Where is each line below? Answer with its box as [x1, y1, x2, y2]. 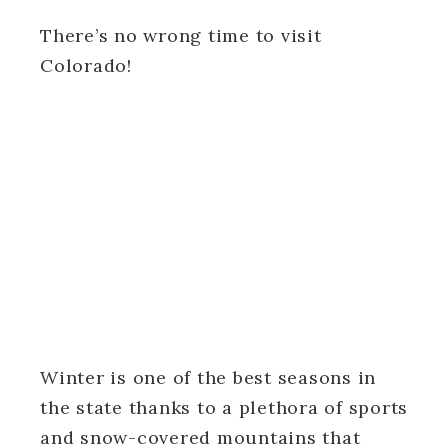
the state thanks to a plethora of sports [40, 395, 408, 419]
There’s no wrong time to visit [40, 23, 322, 47]
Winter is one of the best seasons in [40, 365, 376, 389]
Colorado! [40, 53, 132, 77]
